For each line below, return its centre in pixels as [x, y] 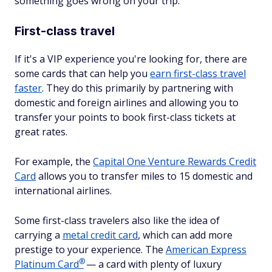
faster [28, 88]
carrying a [39, 235]
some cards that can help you [82, 73]
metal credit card [100, 235]
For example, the [54, 161]
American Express [206, 250]
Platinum [36, 264]
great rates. [41, 132]
